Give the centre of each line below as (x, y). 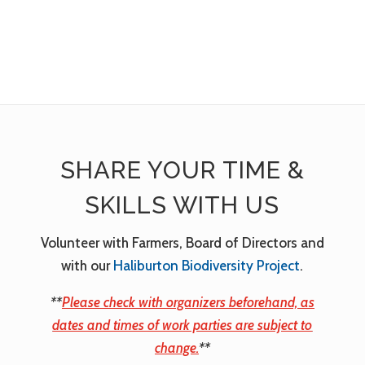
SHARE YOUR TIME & (182, 170)
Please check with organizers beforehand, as (188, 302)
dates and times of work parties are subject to (182, 325)
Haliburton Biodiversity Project (207, 265)
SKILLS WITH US (182, 205)
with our (88, 265)
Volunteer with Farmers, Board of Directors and (182, 242)
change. (176, 347)
